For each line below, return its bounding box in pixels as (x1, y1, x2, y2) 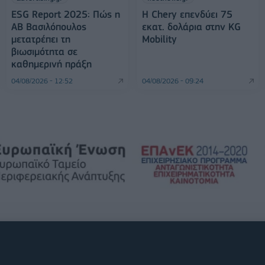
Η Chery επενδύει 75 (141, 8, 232, 21)
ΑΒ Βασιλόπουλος (11, 21, 86, 33)
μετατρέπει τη (11, 33, 70, 46)
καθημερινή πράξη (11, 58, 92, 70)
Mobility (141, 33, 177, 46)
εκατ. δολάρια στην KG (141, 21, 241, 33)
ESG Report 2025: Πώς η (11, 8, 120, 21)
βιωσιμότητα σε (11, 46, 77, 58)
